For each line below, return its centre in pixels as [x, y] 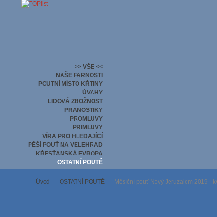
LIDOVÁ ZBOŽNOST [75, 101]
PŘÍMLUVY [87, 127]
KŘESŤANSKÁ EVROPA [69, 154]
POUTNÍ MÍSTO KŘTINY [70, 84]
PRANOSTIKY [83, 110]
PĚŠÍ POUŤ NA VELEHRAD [65, 145]
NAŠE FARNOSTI [79, 75]
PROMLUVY [86, 119]
